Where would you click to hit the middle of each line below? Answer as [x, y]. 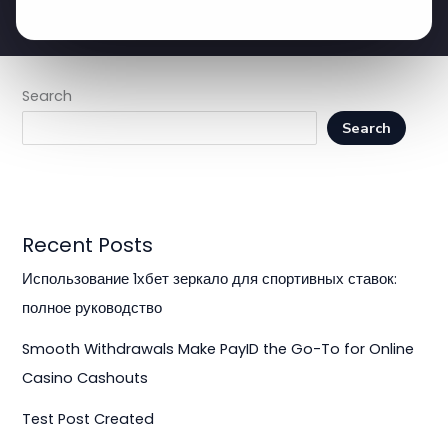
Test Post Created [88, 419]
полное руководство [92, 308]
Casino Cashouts [85, 378]
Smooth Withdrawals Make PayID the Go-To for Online [218, 349]
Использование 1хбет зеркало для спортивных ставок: [210, 279]
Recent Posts [88, 245]
